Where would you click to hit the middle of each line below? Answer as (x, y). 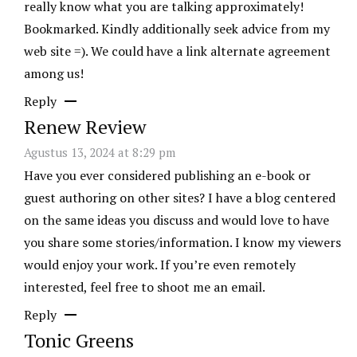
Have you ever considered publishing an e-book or (167, 176)
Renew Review (85, 127)
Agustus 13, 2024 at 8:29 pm (100, 153)
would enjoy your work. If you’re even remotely (160, 265)
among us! (54, 74)
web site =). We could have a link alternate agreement (177, 51)
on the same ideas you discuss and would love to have (177, 220)
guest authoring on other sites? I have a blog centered (180, 198)
